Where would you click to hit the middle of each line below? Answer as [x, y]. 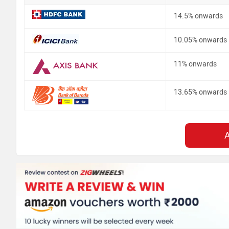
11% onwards [195, 64]
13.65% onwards [200, 92]
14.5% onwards [198, 16]
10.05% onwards [200, 40]
